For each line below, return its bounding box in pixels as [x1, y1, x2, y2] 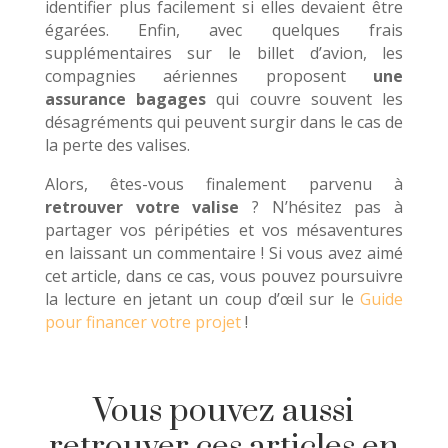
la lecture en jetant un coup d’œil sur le [44, 288, 361, 311]
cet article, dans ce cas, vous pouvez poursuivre [44, 265, 404, 288]
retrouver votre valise [44, 196, 240, 219]
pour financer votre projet [44, 311, 241, 334]
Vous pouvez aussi [93, 391, 355, 433]
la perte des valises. [44, 134, 190, 157]
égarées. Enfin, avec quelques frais [44, 19, 404, 42]
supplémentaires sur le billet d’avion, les [44, 42, 404, 65]
